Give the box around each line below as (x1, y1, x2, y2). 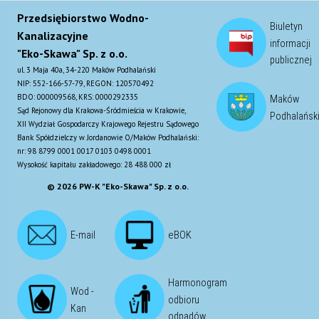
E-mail (70, 229, 95, 241)
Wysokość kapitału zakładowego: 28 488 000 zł (17, 159, 171, 169)
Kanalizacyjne (17, 28, 88, 43)
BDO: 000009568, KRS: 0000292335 (17, 91, 138, 102)
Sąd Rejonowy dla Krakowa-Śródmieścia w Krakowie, (17, 105, 186, 115)
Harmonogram (168, 276, 227, 289)
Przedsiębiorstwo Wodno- (17, 10, 149, 25)
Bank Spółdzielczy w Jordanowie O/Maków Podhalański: (17, 132, 199, 142)
